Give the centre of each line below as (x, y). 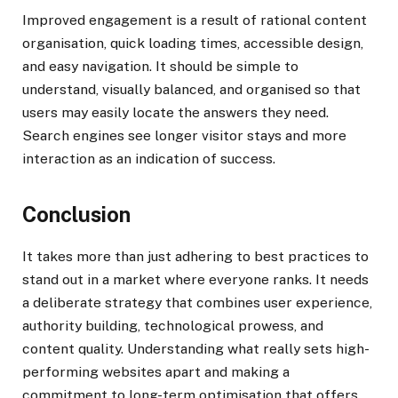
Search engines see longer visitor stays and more (184, 135)
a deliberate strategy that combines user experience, (197, 303)
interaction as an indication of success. (149, 158)
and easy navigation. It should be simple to (160, 66)
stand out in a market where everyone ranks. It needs (195, 280)
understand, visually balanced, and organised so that (191, 89)
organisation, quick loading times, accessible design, (193, 43)
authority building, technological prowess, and (173, 326)
